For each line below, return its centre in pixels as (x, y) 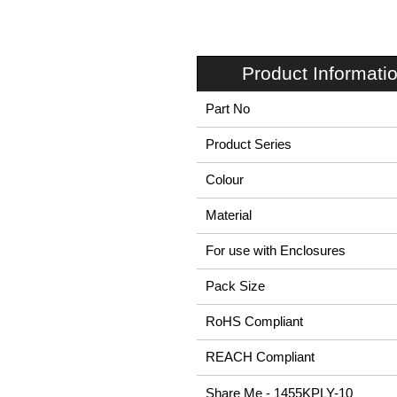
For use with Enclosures (276, 251)
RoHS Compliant (254, 322)
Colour (225, 180)
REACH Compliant (260, 357)
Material (229, 215)
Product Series (249, 144)
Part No (228, 109)
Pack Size (235, 286)
